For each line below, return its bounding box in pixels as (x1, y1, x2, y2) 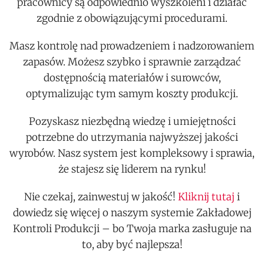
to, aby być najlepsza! (81, 238, 183, 252)
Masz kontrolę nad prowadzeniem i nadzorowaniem (9, 39, 255, 53)
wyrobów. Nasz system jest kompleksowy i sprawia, (9, 147, 255, 160)
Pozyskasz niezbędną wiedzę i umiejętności (28, 115, 236, 128)
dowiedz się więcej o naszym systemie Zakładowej (12, 206, 252, 220)
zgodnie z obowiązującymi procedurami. (37, 12, 227, 25)
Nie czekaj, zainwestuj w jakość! (24, 190, 178, 204)
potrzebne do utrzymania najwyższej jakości (26, 131, 238, 144)
